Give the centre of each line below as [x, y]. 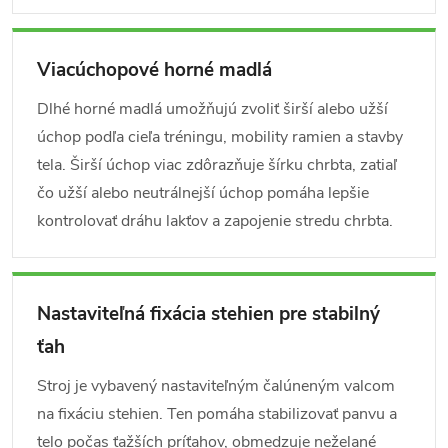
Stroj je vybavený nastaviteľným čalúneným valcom [216, 386]
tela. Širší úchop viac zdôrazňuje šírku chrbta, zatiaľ [217, 165]
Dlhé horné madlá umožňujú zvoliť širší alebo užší [212, 109]
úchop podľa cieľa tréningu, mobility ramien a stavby [220, 137]
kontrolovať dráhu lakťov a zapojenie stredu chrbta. [215, 221]
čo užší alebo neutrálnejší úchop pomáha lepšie [203, 193]
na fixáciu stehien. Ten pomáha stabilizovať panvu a [217, 414]
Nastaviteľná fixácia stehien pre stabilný [208, 314]
